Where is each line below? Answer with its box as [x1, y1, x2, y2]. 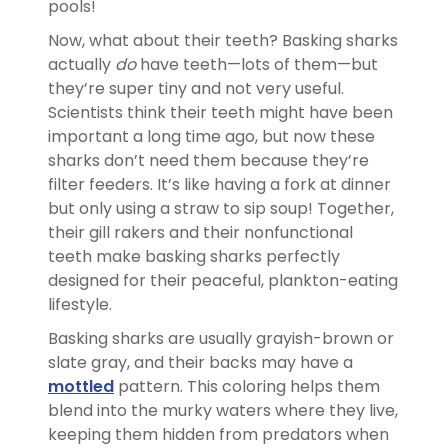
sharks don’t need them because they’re [48, 148, 369, 172]
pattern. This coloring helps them [114, 374, 380, 398]
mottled [48, 374, 114, 398]
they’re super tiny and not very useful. [48, 76, 344, 100]
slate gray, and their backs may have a [48, 350, 353, 374]
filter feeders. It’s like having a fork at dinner [48, 172, 391, 196]
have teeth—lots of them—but [136, 52, 378, 76]
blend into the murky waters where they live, [48, 398, 398, 422]
